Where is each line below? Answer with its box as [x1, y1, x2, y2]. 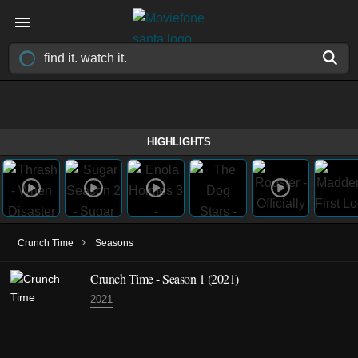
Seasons [95, 237, 133, 249]
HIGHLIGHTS [147, 136, 211, 148]
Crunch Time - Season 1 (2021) [90, 270, 239, 287]
